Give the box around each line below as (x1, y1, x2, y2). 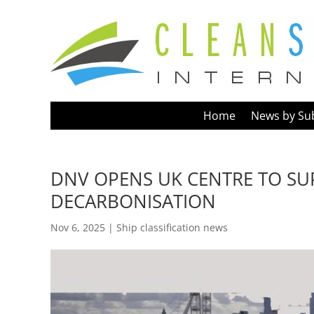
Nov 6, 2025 (50, 220, 105, 234)
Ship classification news (116, 220, 228, 234)
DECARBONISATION (50, 188, 216, 214)
